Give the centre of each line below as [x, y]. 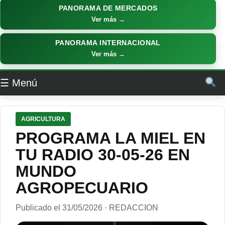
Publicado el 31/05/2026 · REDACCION [87, 207]
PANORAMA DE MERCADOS [108, 9]
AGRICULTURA [43, 119]
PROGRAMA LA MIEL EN [110, 138]
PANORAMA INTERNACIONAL [108, 43]
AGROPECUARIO [82, 188]
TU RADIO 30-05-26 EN [103, 154]
